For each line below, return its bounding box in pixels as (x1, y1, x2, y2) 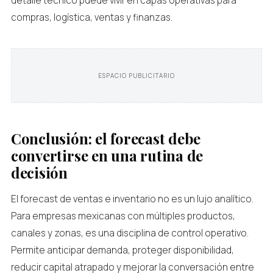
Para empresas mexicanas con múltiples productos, (10, 210, 235, 222)
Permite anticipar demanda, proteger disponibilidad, (10, 244, 234, 257)
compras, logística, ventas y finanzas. (10, 11, 172, 24)
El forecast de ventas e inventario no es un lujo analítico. (10, 193, 253, 205)
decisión (10, 163, 68, 182)
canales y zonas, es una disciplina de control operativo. (10, 227, 249, 239)
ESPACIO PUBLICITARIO (97, 71, 175, 80)
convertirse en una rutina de (10, 146, 204, 165)
